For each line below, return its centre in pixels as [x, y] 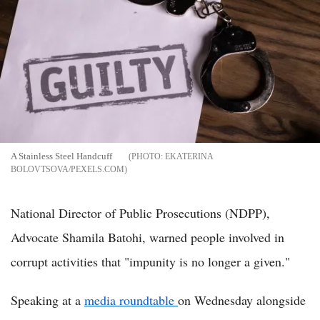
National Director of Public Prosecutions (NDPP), [140, 212]
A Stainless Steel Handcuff [62, 156]
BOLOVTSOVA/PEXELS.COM [67, 169]
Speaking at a [47, 300]
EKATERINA [189, 156]
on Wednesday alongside [242, 300]
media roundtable [131, 300]
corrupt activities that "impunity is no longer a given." [150, 261]
